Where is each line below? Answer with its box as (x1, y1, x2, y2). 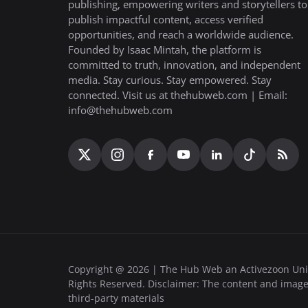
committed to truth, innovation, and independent (68, 57, 300, 71)
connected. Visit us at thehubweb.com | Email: (68, 87, 287, 102)
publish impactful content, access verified (68, 12, 263, 26)
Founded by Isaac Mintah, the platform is (68, 42, 261, 56)
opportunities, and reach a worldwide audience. (68, 27, 294, 41)
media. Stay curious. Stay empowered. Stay (68, 72, 272, 87)
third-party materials (68, 291, 164, 305)
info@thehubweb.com (68, 102, 173, 117)
